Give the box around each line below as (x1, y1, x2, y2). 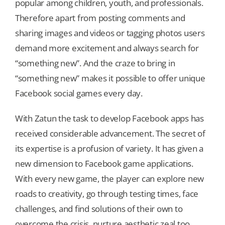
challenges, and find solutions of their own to (15, 203, 183, 215)
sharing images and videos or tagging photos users (15, 27, 205, 39)
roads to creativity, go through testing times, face (15, 188, 198, 200)
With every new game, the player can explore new (15, 173, 204, 185)
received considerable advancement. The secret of (15, 128, 205, 140)
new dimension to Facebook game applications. (15, 158, 193, 170)
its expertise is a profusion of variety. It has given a (15, 143, 203, 155)
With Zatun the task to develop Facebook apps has (15, 113, 204, 125)
